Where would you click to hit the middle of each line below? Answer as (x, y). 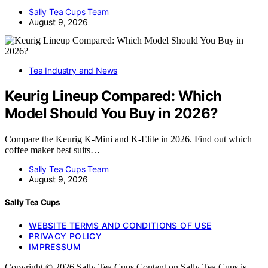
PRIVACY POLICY (65, 236)
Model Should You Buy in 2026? (112, 114)
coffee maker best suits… (52, 150)
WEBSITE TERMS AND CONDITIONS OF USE (120, 226)
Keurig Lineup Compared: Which (113, 96)
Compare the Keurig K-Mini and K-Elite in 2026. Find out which (128, 139)
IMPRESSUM (55, 247)
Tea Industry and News (73, 71)
